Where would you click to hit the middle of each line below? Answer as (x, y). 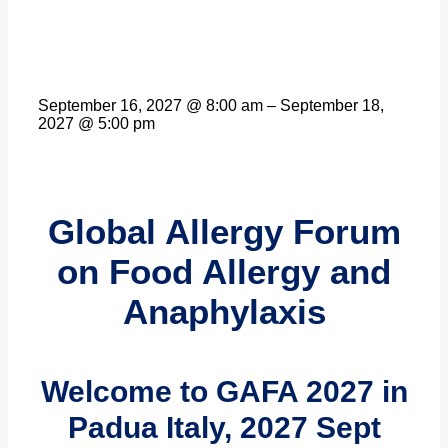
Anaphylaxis (224, 312)
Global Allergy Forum (224, 232)
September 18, (332, 106)
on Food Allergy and (224, 272)
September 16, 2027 (112, 106)
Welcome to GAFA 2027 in (224, 392)
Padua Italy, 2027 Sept (224, 428)
